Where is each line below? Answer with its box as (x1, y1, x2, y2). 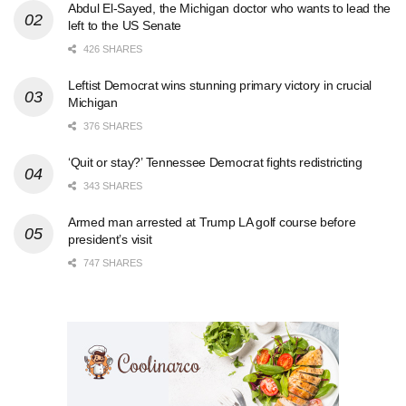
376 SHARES (81, 120, 142, 131)
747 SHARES (81, 256, 142, 268)
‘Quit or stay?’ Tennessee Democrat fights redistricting (68, 154, 362, 169)
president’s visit (68, 231, 152, 246)
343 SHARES (81, 179, 142, 191)
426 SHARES (81, 43, 142, 54)
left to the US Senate (68, 17, 182, 33)
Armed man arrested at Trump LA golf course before (68, 214, 356, 229)
